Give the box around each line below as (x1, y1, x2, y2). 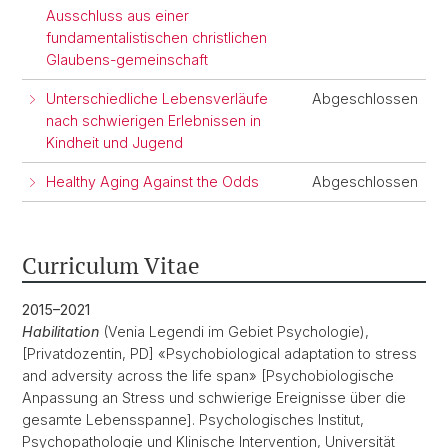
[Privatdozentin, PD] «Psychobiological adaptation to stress (22, 345, 417, 362)
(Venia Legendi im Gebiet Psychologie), (103, 323, 369, 340)
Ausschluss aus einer (46, 7, 189, 24)
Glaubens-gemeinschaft (46, 51, 208, 68)
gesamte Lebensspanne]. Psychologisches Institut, (22, 411, 364, 428)
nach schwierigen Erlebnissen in (46, 112, 261, 129)
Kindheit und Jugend (46, 134, 183, 151)
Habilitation (22, 323, 103, 340)
